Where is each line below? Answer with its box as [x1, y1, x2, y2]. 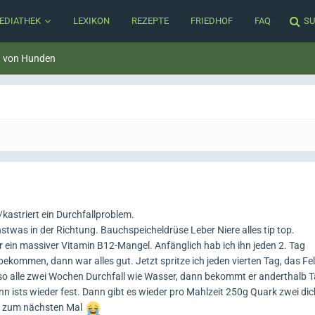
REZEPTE [131, 15, 169, 26]
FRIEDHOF [191, 15, 233, 26]
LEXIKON [73, 15, 110, 26]
